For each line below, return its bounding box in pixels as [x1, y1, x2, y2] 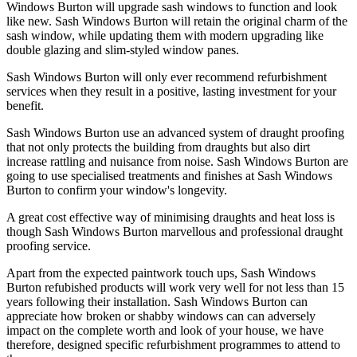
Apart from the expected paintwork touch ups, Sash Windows [6, 266, 316, 280]
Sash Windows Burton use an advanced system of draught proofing [6, 126, 344, 140]
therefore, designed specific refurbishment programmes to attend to [6, 338, 340, 352]
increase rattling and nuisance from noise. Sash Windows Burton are [6, 155, 348, 169]
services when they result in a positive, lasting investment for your [6, 84, 336, 99]
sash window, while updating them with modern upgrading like [6, 29, 324, 43]
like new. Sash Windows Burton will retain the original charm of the [6, 14, 347, 29]
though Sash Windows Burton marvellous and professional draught [6, 225, 343, 239]
